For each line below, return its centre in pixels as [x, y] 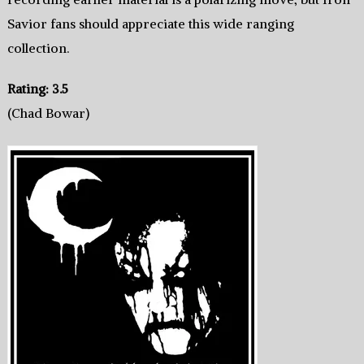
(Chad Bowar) [48, 113]
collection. [38, 48]
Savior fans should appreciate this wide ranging [150, 24]
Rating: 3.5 [37, 89]
